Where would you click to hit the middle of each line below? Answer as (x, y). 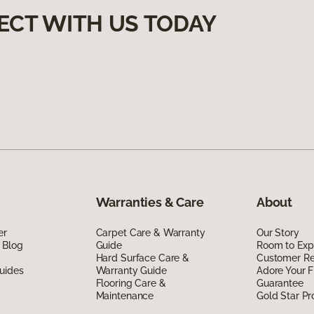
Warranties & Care (150, 202)
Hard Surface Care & (142, 258)
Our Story (278, 232)
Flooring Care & (131, 283)
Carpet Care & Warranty (150, 232)
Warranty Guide (131, 270)
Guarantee (280, 283)
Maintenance (125, 295)
